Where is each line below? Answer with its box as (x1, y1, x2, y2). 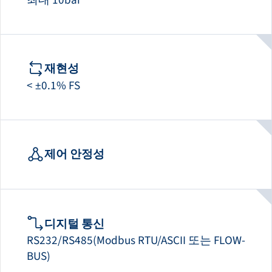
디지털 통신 (44, 215, 104, 233)
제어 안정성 (44, 145, 104, 163)
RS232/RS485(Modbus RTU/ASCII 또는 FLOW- (27, 231, 245, 249)
